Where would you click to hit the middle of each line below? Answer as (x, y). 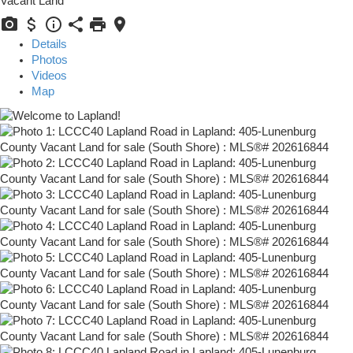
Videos (49, 76)
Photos (50, 60)
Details (49, 45)
